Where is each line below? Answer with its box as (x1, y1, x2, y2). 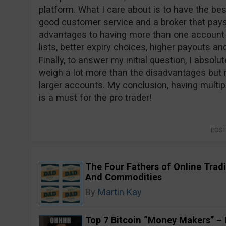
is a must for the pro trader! (38, 92, 152, 103)
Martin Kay (97, 187, 142, 197)
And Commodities (85, 172, 162, 182)
